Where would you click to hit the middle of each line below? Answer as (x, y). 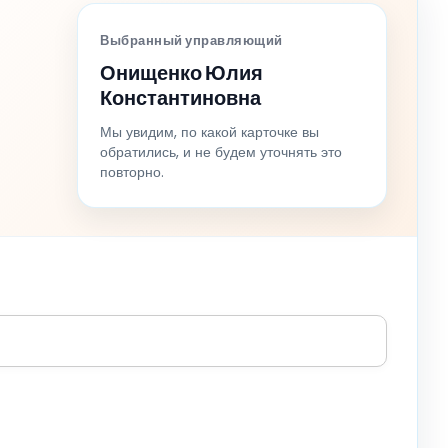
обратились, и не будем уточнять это (221, 151)
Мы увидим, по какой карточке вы (209, 131)
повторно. (132, 171)
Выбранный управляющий (191, 40)
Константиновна (180, 97)
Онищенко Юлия (181, 72)
